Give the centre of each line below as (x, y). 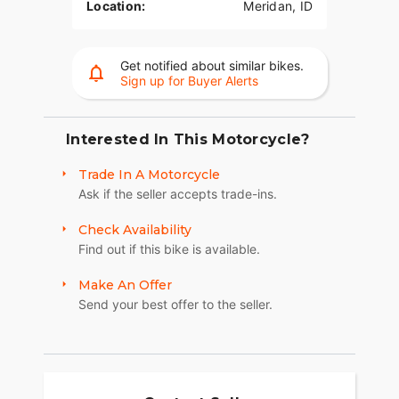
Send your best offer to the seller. (175, 305)
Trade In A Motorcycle (149, 175)
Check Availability (135, 230)
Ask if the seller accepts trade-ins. (178, 194)
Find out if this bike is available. (169, 249)
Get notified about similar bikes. (212, 66)
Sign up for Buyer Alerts (189, 81)
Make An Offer (125, 285)
